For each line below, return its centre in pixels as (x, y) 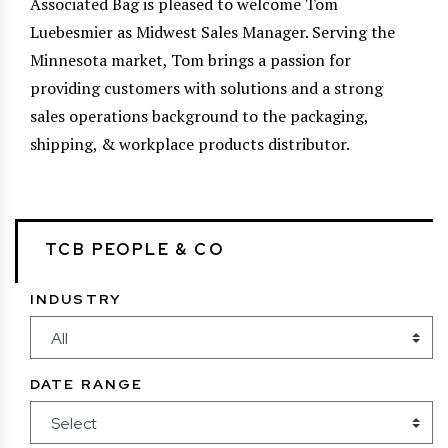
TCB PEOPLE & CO (134, 249)
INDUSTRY (76, 298)
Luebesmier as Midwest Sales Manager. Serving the (212, 31)
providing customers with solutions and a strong (206, 87)
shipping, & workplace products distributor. (190, 143)
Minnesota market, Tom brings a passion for (190, 59)
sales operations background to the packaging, (199, 115)
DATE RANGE (86, 383)
